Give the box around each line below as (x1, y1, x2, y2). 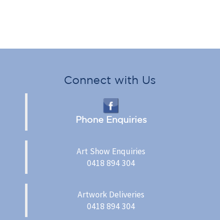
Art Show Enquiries (77, 145, 146, 157)
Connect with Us (64, 74, 156, 86)
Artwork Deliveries (78, 189, 145, 200)
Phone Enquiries (75, 114, 147, 124)
